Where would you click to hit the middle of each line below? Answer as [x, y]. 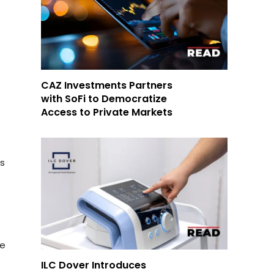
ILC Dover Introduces [94, 265]
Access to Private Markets [107, 112]
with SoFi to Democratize [104, 98]
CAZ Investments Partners [107, 85]
